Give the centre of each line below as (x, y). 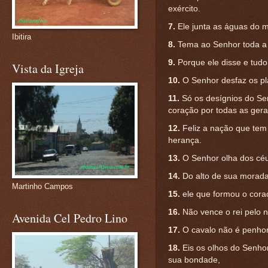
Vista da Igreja (48, 68)
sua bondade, (194, 259)
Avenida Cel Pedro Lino (70, 218)
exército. (184, 8)
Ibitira (22, 37)
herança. (185, 140)
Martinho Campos (42, 186)
